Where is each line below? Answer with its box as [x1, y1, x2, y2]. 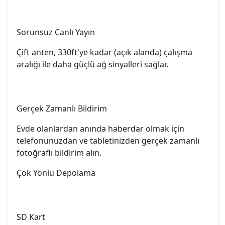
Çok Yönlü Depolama [17, 167, 95, 179]
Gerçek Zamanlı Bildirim [17, 103, 107, 115]
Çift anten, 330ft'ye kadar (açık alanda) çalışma [17, 47, 192, 58]
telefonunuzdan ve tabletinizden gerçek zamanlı [17, 135, 199, 147]
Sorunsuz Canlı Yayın [17, 27, 95, 38]
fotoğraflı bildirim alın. [17, 147, 101, 159]
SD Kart [17, 211, 45, 223]
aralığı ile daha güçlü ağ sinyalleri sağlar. [17, 59, 168, 70]
